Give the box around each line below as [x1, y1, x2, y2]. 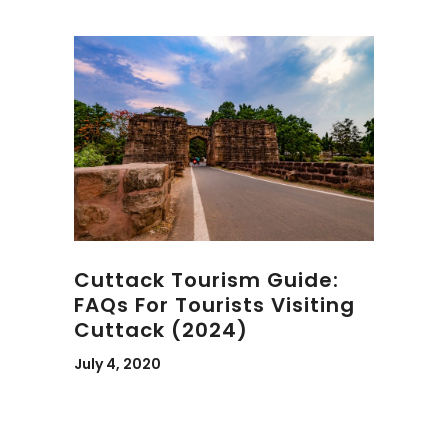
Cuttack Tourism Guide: [74, 266, 339, 295]
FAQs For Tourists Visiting [74, 291, 355, 320]
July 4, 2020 [74, 354, 161, 375]
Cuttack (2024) [74, 316, 248, 345]
